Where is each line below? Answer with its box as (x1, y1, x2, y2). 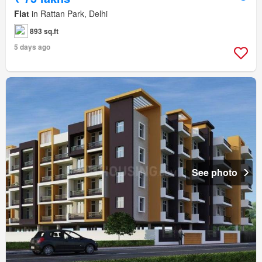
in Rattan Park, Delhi (29, 8, 108, 20)
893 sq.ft (30, 26, 58, 37)
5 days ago (14, 42, 50, 53)
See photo (192, 166, 237, 180)
